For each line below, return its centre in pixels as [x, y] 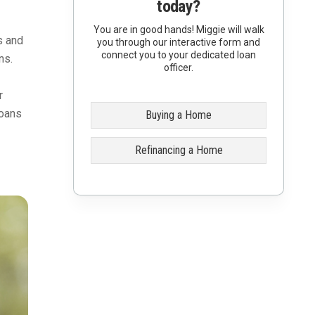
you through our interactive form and [179, 42]
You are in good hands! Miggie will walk [179, 30]
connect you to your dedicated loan [179, 55]
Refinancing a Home [179, 150]
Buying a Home [179, 115]
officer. [179, 67]
